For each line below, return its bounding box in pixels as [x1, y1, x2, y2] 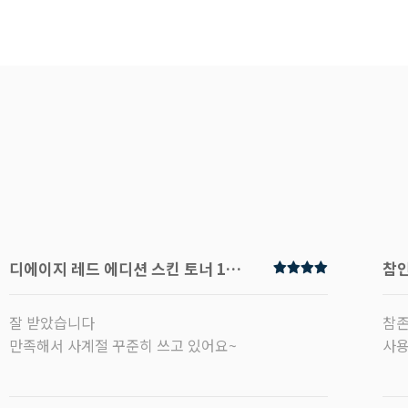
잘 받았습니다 [9, 311, 95, 334]
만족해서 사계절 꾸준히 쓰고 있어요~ [9, 334, 237, 357]
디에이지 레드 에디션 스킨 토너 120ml [226, 257, 241, 280]
